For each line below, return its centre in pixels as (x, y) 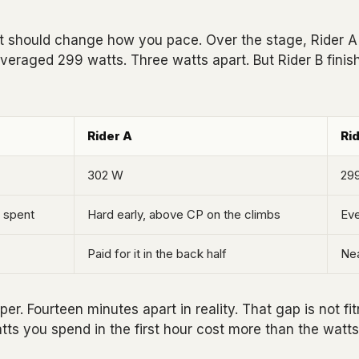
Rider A (110, 136)
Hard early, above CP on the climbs (184, 214)
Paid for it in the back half (157, 254)
